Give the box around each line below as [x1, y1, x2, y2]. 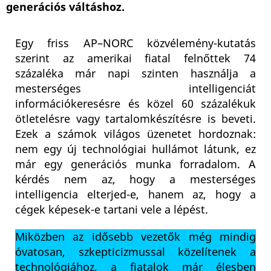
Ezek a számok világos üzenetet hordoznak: [15, 126, 256, 143]
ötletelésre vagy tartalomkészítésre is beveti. [15, 111, 256, 128]
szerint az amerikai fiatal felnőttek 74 [15, 51, 256, 67]
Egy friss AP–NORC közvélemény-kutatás [15, 36, 256, 52]
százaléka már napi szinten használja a [15, 66, 256, 82]
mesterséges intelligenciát [15, 81, 256, 97]
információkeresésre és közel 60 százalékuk [15, 96, 256, 113]
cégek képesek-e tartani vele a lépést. [15, 202, 208, 218]
